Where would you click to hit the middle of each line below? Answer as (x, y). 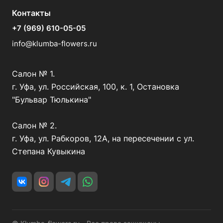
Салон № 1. (36, 74)
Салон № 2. (36, 126)
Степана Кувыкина (49, 152)
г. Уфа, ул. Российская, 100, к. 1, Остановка (96, 87)
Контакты (31, 13)
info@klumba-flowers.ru (55, 44)
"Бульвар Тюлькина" (52, 100)
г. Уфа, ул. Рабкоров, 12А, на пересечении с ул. (103, 139)
